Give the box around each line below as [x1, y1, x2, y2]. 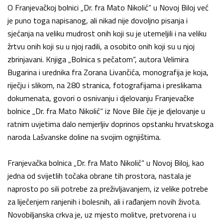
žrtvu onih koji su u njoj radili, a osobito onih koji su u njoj [7, 40, 195, 52]
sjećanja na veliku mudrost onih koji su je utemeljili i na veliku [7, 27, 207, 39]
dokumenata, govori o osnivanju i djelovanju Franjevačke [7, 92, 194, 104]
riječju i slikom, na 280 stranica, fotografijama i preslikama [7, 79, 202, 91]
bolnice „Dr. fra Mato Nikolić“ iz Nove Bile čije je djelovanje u [7, 105, 205, 117]
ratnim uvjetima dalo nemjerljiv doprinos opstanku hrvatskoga [7, 117, 214, 130]
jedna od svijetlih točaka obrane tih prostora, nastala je [7, 169, 191, 182]
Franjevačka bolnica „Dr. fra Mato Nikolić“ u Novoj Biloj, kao [7, 156, 204, 169]
